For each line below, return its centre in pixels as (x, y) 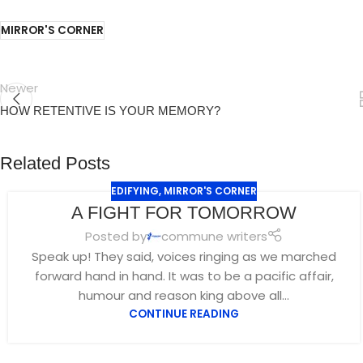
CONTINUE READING (184, 314)
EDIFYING (135, 191)
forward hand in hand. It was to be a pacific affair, (184, 276)
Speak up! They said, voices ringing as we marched (184, 257)
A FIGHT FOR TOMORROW (184, 213)
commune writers (214, 236)
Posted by (115, 236)
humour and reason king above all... (184, 296)
